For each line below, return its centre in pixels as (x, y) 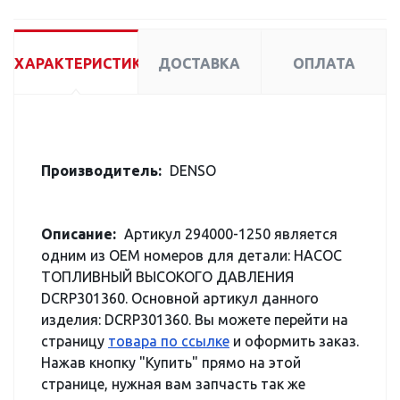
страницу (75, 341)
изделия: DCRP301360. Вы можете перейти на (195, 320)
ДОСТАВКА (200, 63)
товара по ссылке (169, 341)
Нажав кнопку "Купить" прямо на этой (171, 362)
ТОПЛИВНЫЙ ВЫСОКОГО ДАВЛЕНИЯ (167, 277)
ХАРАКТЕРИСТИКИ (83, 63)
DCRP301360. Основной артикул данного (180, 298)
